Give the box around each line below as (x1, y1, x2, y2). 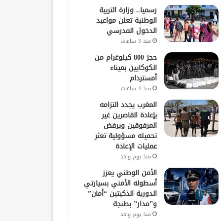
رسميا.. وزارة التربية (99, 3, 157, 17)
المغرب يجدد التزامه (99, 98, 157, 111)
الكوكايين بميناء (110, 61, 157, 74)
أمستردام (129, 71, 157, 85)
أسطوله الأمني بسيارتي (83, 176, 157, 190)
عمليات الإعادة (115, 139, 157, 153)
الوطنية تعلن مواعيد (96, 13, 157, 27)
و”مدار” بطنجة (112, 197, 157, 211)
